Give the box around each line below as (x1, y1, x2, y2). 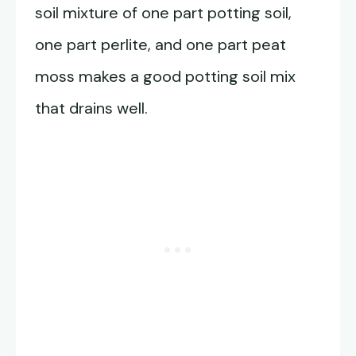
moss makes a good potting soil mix (35, 66, 296, 87)
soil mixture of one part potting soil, (35, 2, 292, 23)
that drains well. (35, 98, 148, 118)
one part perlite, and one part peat (35, 34, 286, 55)
